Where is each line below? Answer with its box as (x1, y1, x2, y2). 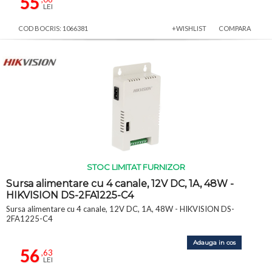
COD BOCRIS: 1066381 (18, 24, 88, 32)
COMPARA (219, 24, 251, 32)
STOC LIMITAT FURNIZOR (86, 161, 185, 172)
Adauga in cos (193, 238, 236, 246)
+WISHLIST (172, 24, 206, 32)
